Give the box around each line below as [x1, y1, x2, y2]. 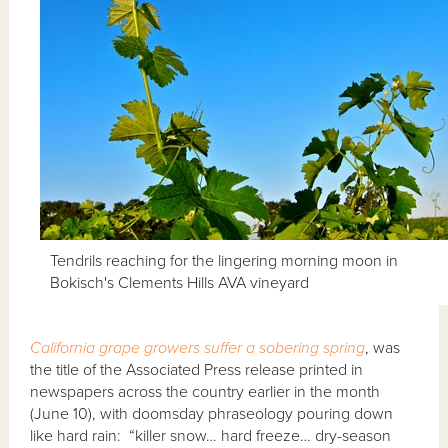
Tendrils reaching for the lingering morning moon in [50, 250, 399, 271]
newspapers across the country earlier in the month [30, 381, 381, 402]
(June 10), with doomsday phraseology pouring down [30, 403, 394, 424]
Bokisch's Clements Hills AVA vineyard [50, 272, 310, 293]
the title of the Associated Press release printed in [30, 359, 364, 380]
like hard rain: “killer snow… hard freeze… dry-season [30, 425, 392, 446]
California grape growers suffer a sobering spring [30, 337, 366, 358]
